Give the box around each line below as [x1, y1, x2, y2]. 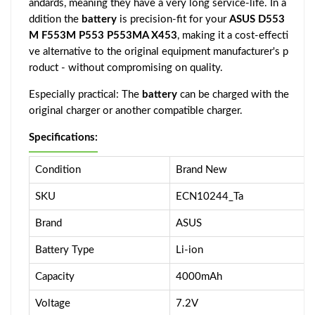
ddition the [29, 14, 82, 25]
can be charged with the [177, 89, 289, 101]
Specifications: [29, 132, 98, 143]
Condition [35, 165, 81, 176]
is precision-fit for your [117, 14, 229, 25]
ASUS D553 [229, 14, 285, 25]
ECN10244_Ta [176, 191, 243, 202]
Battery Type [35, 245, 94, 256]
